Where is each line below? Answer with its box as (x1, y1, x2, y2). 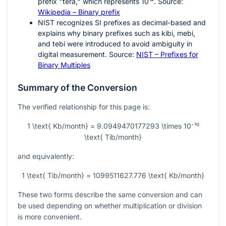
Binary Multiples (38, 61, 90, 70)
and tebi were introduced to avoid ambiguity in (38, 39, 192, 48)
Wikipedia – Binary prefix (38, 8, 120, 17)
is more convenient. (18, 212, 82, 221)
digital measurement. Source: (38, 50, 136, 59)
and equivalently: (18, 152, 74, 161)
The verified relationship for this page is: (18, 102, 150, 111)
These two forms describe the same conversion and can (18, 190, 202, 199)
